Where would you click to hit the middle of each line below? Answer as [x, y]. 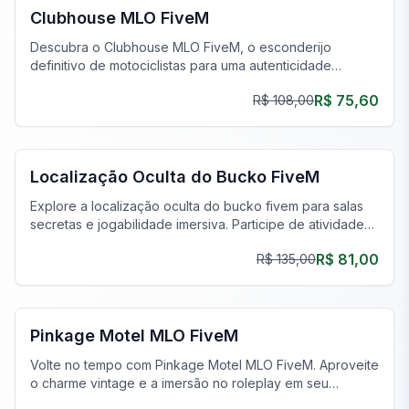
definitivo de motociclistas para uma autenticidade [181, 65]
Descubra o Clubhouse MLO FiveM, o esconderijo [181, 47]
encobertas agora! [86, 242]
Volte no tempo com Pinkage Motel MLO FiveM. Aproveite [204, 365]
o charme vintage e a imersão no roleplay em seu [179, 383]
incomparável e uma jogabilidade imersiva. [158, 84]
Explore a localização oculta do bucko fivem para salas [197, 206]
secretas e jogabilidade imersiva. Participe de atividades [200, 224]
